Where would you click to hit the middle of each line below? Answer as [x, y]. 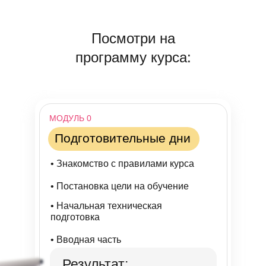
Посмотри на [133, 38]
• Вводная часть [86, 240]
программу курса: [133, 57]
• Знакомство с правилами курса [122, 164]
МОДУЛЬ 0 [70, 118]
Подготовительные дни [123, 138]
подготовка [75, 217]
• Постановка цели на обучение [120, 186]
